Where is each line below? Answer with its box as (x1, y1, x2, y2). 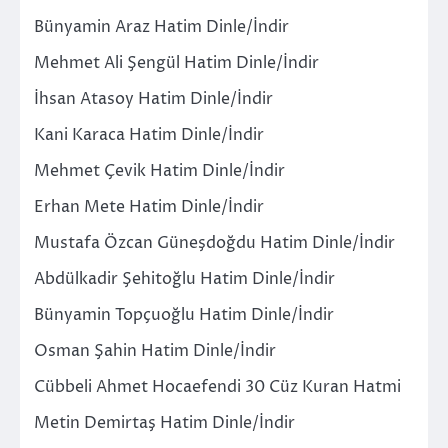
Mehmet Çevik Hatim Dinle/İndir (34, 159, 285, 182)
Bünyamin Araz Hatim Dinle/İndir (34, 15, 289, 38)
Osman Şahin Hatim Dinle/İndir (34, 339, 276, 362)
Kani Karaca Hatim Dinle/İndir (34, 123, 264, 146)
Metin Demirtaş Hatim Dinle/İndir (34, 411, 295, 434)
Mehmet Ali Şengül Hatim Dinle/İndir (34, 51, 319, 74)
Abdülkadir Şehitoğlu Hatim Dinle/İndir (34, 267, 335, 290)
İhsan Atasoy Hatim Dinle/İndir (34, 87, 273, 110)
